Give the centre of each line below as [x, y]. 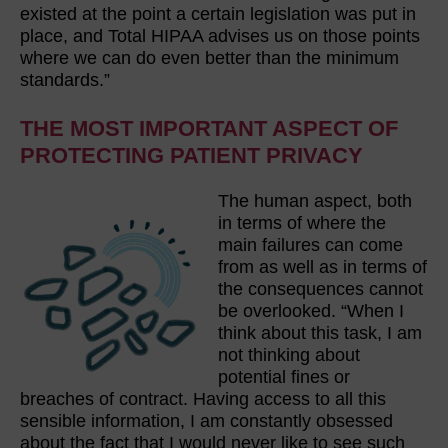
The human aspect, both [315, 201]
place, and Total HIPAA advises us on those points [220, 35]
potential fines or [284, 377]
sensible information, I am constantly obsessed [206, 421]
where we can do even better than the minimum [209, 57]
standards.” [67, 79]
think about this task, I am [320, 333]
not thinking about [289, 355]
